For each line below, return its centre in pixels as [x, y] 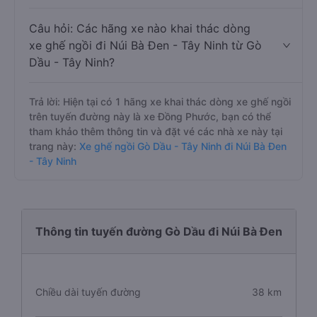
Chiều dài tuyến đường [88, 292]
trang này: [53, 146]
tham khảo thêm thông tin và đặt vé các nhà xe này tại [156, 131]
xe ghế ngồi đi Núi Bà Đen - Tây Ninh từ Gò [145, 45]
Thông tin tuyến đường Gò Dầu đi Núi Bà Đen [158, 231]
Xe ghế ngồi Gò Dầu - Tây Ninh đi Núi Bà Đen [181, 146]
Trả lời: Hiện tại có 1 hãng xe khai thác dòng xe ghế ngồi [160, 102]
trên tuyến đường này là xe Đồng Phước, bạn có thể [150, 116]
